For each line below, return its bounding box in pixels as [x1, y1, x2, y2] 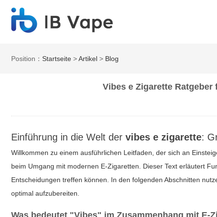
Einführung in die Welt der [11, 132, 126, 142]
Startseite [42, 55, 72, 62]
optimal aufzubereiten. [11, 189, 80, 197]
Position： [11, 55, 43, 62]
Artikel [78, 55, 98, 62]
